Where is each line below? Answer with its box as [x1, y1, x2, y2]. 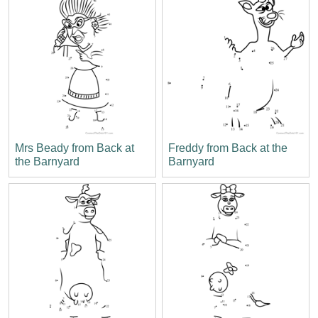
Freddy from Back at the [168, 141, 287, 154]
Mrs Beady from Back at [15, 141, 134, 154]
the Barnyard [15, 155, 79, 168]
